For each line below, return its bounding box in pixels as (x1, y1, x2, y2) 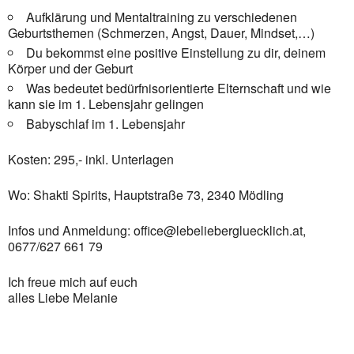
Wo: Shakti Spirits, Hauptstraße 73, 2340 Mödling (8, 186, 284, 204)
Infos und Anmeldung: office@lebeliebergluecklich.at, (8, 221, 306, 239)
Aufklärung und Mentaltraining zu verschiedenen (26, 8, 297, 26)
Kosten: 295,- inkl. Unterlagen (8, 150, 174, 168)
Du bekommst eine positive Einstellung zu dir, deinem (26, 43, 326, 62)
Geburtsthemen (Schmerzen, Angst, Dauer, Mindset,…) (8, 24, 314, 42)
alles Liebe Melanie (8, 288, 118, 307)
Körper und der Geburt (8, 59, 133, 77)
